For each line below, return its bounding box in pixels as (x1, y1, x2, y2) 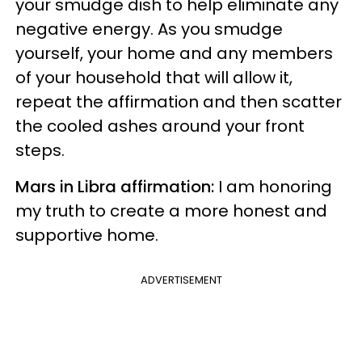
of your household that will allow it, (15, 65, 293, 89)
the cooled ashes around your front (15, 114, 305, 137)
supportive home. (15, 223, 166, 246)
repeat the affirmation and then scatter (15, 90, 342, 113)
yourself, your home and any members (15, 41, 333, 65)
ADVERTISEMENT (140, 271, 222, 288)
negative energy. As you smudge (15, 17, 283, 40)
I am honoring (214, 175, 332, 198)
